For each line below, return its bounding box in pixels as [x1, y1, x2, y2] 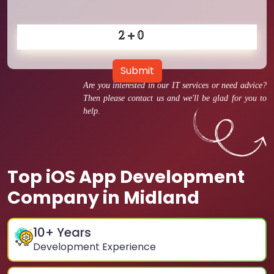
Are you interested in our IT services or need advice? [83, 81, 267, 90]
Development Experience [33, 240, 156, 254]
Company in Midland [7, 185, 199, 210]
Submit [120, 64, 154, 78]
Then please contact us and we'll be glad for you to [83, 94, 267, 103]
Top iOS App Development [7, 165, 245, 189]
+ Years [45, 224, 91, 241]
